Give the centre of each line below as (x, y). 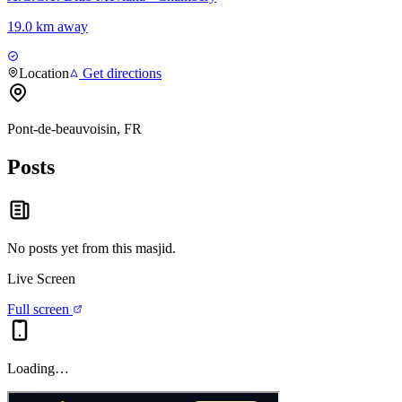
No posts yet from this (71, 248)
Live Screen (41, 278)
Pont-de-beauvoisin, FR (74, 129)
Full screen (40, 309)
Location (44, 74)
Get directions (120, 74)
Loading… (38, 368)
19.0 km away (48, 27)
